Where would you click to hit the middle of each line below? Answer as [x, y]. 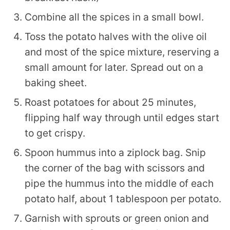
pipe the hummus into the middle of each [119, 184]
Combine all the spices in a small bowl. [114, 17]
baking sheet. [56, 83]
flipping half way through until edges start [122, 118]
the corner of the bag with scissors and [115, 168]
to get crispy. [55, 133]
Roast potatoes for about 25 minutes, [110, 102]
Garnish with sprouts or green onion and [117, 218]
